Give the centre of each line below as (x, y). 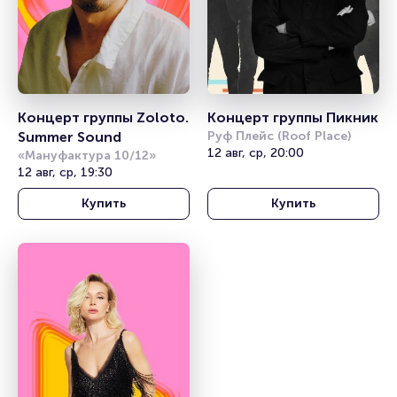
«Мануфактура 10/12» (87, 155)
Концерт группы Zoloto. (103, 117)
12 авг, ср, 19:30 (65, 172)
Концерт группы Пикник (293, 117)
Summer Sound (70, 136)
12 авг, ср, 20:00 (256, 152)
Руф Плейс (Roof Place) (279, 136)
